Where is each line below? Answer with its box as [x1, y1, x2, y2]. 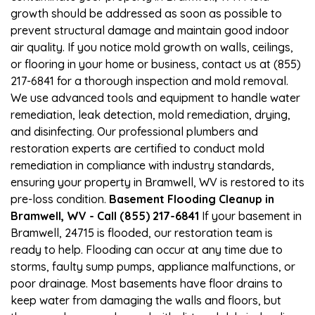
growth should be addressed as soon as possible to [11, 6, 282, 20]
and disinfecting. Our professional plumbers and [11, 124, 258, 139]
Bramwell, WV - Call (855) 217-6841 [11, 208, 199, 223]
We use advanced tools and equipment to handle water [11, 90, 300, 105]
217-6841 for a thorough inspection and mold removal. [11, 73, 288, 88]
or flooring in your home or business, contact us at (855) [11, 56, 301, 71]
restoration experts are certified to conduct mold [11, 141, 264, 155]
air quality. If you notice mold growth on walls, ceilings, [11, 39, 293, 54]
